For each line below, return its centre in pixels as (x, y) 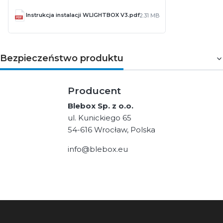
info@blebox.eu (98, 149)
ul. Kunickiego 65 (100, 118)
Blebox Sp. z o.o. (101, 106)
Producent (94, 91)
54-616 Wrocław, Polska (111, 130)
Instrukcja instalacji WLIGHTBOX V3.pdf (83, 15)
